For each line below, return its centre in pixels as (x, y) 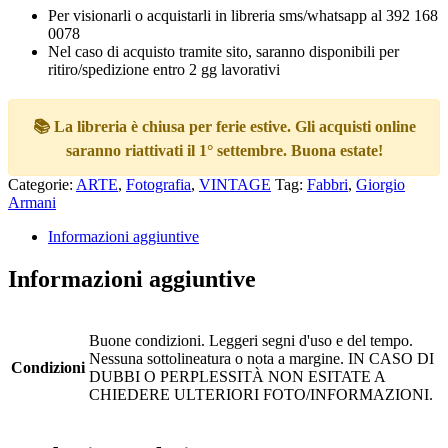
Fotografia (158, 184)
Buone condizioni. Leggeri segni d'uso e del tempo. (251, 340)
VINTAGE (235, 184)
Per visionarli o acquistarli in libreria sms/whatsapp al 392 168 (243, 15)
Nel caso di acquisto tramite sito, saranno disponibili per (223, 51)
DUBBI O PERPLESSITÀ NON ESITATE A (237, 376)
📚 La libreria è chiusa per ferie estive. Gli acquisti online (224, 126)
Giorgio (380, 184)
